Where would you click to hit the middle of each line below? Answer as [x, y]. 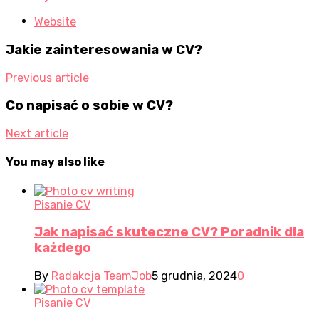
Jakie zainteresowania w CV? [104, 49]
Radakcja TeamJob [101, 276]
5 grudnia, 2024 [194, 276]
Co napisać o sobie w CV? [89, 106]
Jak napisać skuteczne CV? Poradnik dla [169, 232]
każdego [63, 248]
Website [55, 22]
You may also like [55, 162]
